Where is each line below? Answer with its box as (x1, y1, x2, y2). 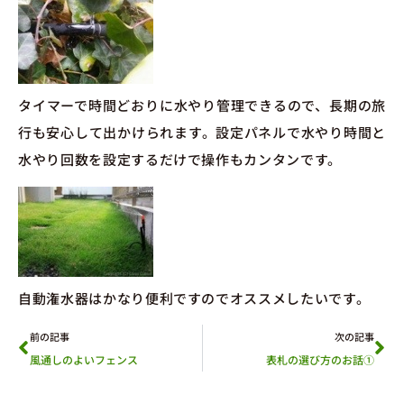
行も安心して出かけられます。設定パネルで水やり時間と (18, 123, 386, 142)
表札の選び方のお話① (266, 352, 375, 368)
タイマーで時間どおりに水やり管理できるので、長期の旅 (18, 96, 386, 115)
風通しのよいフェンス (29, 352, 138, 368)
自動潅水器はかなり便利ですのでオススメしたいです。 (18, 288, 371, 308)
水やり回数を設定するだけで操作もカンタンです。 (18, 150, 342, 170)
